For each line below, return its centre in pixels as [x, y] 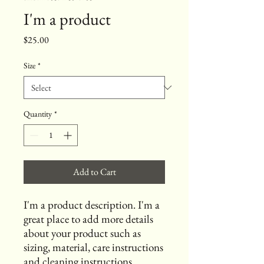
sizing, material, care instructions [93, 247]
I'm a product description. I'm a [92, 205]
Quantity [38, 114]
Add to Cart [94, 172]
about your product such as [82, 233]
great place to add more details [88, 219]
